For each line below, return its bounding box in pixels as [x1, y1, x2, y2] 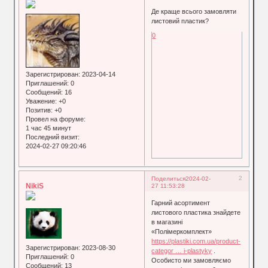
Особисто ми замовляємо [151, 257, 232, 264]
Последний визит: [26, 133, 80, 141]
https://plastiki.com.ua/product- [151, 237, 241, 245]
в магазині [151, 218, 183, 226]
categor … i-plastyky [151, 247, 212, 255]
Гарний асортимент [151, 199, 211, 207]
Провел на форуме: [26, 115, 86, 123]
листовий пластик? [151, 17, 209, 25]
